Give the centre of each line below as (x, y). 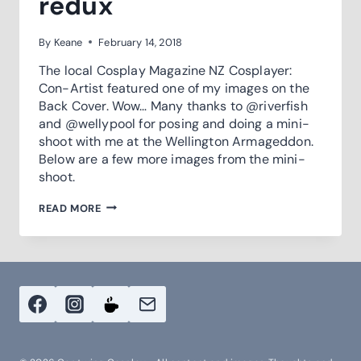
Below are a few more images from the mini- (172, 159)
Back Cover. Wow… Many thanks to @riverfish (173, 106)
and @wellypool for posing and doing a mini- (174, 123)
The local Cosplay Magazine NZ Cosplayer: (166, 70)
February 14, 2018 (141, 42)
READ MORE (70, 208)
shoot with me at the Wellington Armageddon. (176, 141)
